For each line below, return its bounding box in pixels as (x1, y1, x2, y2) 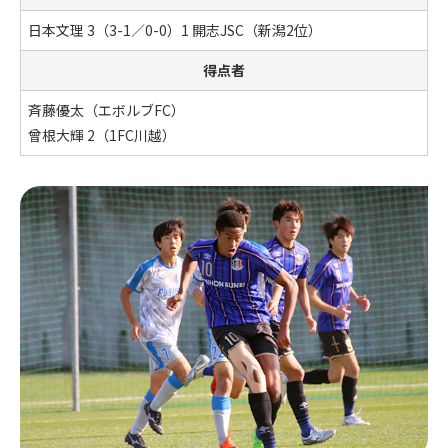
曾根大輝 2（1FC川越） (28, 124, 176, 145)
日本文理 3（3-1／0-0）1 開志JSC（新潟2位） (28, 19, 322, 40)
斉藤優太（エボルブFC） (28, 99, 185, 120)
